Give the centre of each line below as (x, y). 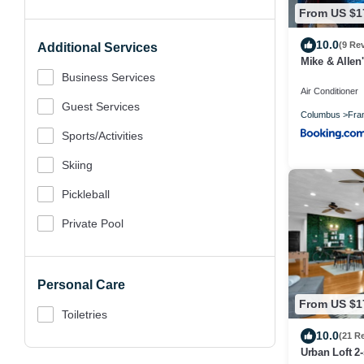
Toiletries (84, 314)
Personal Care (81, 285)
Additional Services (97, 48)
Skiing (77, 165)
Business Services (108, 77)
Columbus (321, 114)
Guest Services (101, 106)
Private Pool (93, 223)
